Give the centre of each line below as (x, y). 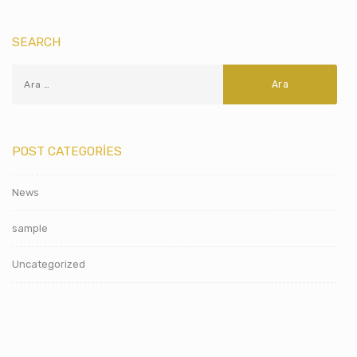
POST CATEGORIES (67, 151)
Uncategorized (49, 265)
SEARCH (36, 42)
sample (30, 229)
